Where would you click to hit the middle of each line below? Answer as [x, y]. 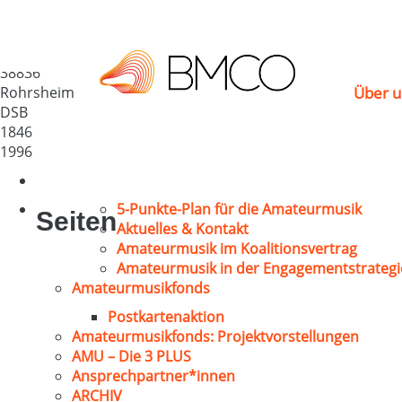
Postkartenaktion [166, 317]
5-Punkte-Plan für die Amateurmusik [239, 209]
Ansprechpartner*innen [153, 376]
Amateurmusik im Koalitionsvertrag [237, 249]
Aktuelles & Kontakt [183, 229]
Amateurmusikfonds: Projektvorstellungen [215, 336]
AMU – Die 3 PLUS [131, 356]
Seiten [76, 221]
